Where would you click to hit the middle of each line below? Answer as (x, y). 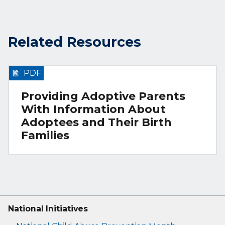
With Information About (93, 109)
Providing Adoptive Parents (103, 96)
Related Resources (75, 42)
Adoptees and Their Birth (96, 123)
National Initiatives (48, 209)
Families (45, 136)
